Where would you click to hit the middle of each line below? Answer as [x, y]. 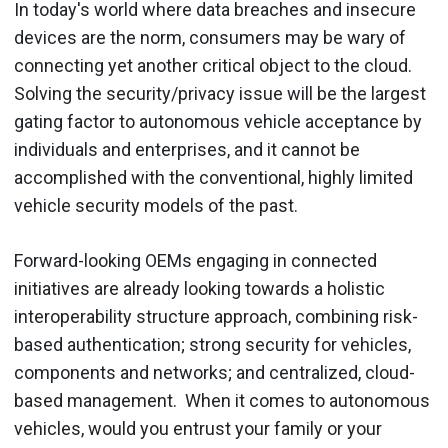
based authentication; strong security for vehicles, [212, 344]
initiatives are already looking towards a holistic [199, 288]
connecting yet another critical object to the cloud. [213, 65]
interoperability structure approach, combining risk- [216, 316]
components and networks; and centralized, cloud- [214, 372]
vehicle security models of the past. [156, 205]
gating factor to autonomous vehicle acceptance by [218, 121]
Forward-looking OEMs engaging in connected [195, 260]
